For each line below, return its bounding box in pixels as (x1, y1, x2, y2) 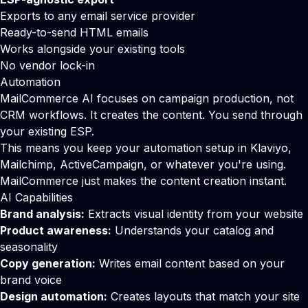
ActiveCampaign (60, 157, 144, 171)
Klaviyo (250, 141, 288, 155)
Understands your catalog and (111, 223, 274, 237)
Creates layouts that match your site (107, 289, 300, 303)
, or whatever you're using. (144, 157, 286, 171)
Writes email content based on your (96, 256, 285, 270)
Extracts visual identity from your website (85, 207, 303, 221)
